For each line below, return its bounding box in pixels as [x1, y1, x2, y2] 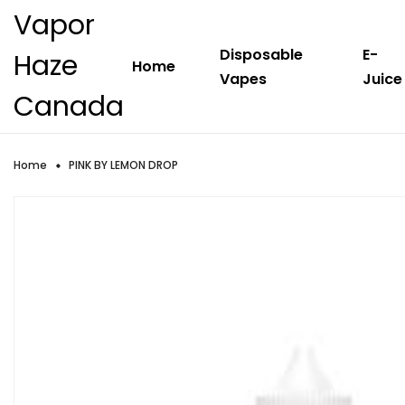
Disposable [220, 43, 303, 65]
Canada [14, 88, 124, 126]
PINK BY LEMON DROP [69, 158, 178, 173]
